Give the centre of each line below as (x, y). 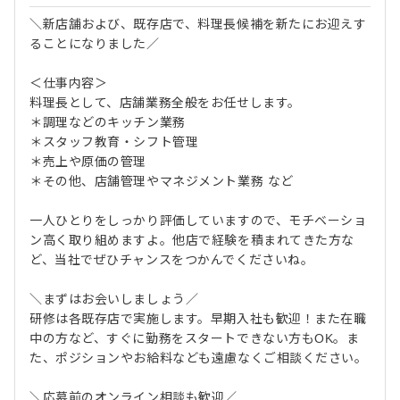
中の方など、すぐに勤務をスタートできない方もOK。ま (195, 338)
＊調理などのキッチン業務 (108, 122)
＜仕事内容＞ (69, 83)
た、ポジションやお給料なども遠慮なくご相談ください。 (199, 358)
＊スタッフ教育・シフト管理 (114, 142)
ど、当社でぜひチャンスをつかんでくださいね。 (172, 259)
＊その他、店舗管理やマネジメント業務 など (162, 181)
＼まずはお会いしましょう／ (114, 299)
